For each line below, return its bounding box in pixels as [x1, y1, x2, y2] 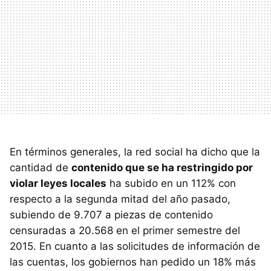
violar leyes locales [10, 177, 106, 189]
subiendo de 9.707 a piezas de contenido [10, 208, 213, 221]
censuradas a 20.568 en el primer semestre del [10, 224, 240, 237]
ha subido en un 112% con [106, 177, 236, 189]
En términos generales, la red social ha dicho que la [10, 145, 260, 158]
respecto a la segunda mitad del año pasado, [10, 192, 230, 205]
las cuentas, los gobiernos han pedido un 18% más [10, 255, 256, 268]
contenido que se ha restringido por [71, 161, 253, 174]
